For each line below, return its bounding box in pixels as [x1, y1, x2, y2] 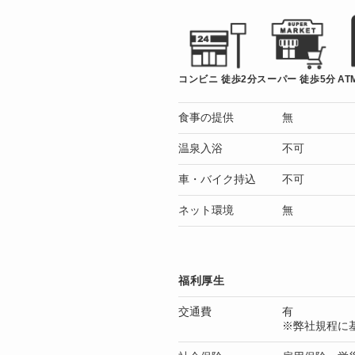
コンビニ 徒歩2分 [178, 74, 258, 86]
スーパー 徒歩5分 [257, 74, 336, 86]
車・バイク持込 [178, 173, 256, 186]
